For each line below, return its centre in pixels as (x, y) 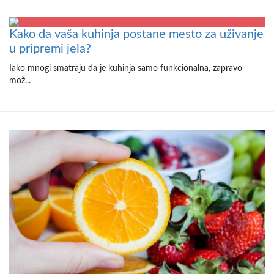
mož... (20, 80)
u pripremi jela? (50, 49)
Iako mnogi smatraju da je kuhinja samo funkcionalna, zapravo (126, 68)
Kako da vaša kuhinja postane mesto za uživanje (136, 34)
